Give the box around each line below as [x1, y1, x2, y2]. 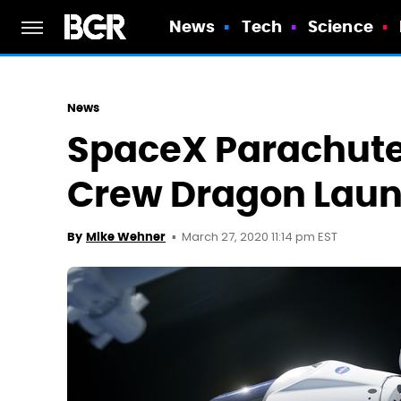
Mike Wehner [86, 229, 166, 244]
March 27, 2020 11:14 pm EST [182, 228, 337, 247]
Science [308, 16, 373, 37]
